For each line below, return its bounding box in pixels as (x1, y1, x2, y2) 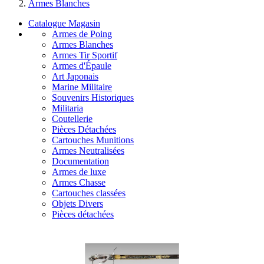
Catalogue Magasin (28, 18, 100, 28)
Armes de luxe (52, 167, 106, 177)
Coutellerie (52, 114, 93, 124)
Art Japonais (52, 71, 98, 81)
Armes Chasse (52, 177, 105, 187)
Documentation (52, 156, 109, 166)
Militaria (52, 103, 83, 113)
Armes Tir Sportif (52, 50, 117, 60)
